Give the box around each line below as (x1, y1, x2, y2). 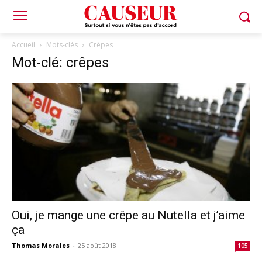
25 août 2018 (78, 241, 116, 250)
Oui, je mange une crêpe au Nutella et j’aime (12, 208, 245, 223)
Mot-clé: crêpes (12, 54, 109, 71)
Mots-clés (46, 40, 78, 50)
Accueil (12, 40, 35, 50)
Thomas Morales (12, 241, 70, 250)
